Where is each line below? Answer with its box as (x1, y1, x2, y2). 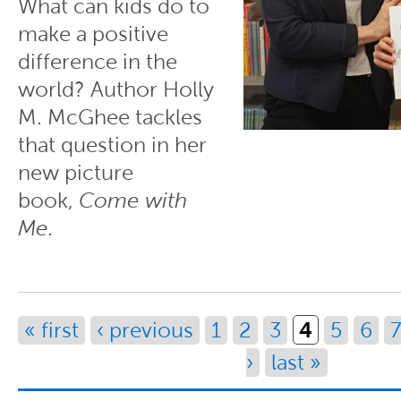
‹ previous (97, 319, 193, 342)
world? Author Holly (18, 77, 214, 101)
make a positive (18, 21, 168, 46)
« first (24, 319, 79, 342)
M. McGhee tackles (18, 105, 202, 129)
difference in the (18, 49, 177, 73)
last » (270, 351, 321, 374)
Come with (79, 188, 187, 212)
